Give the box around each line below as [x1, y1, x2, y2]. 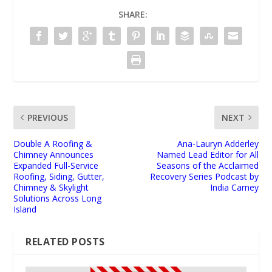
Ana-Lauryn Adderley [177, 137, 259, 149]
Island [13, 203, 37, 215]
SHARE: [118, 8, 148, 20]
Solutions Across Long [13, 192, 102, 204]
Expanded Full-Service [13, 159, 99, 171]
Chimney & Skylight [13, 181, 89, 193]
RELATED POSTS [25, 234, 105, 248]
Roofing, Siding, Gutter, [13, 170, 105, 182]
